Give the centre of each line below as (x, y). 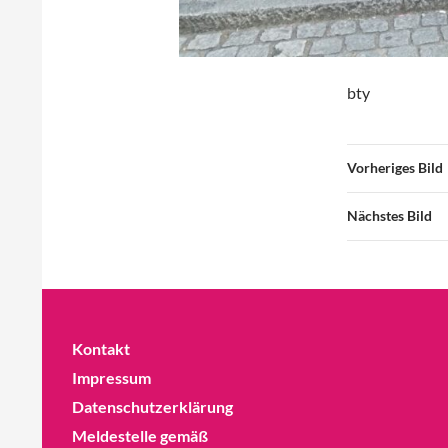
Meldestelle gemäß (140, 436)
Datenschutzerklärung (152, 407)
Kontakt (101, 349)
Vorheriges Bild (395, 168)
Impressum (111, 378)
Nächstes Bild (389, 216)
